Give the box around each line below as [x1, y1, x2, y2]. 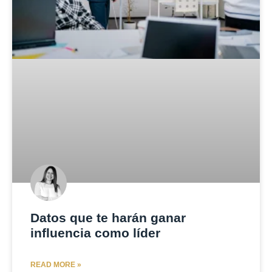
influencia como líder [30, 225, 160, 240]
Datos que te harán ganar [30, 210, 186, 225]
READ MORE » [30, 260, 81, 269]
